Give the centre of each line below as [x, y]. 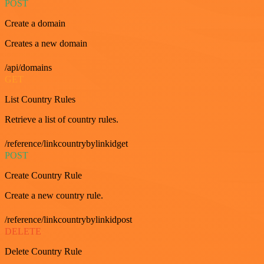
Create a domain [35, 23]
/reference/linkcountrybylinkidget [66, 143]
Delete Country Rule [43, 251]
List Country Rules [40, 99]
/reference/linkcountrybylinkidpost [68, 220]
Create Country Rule [43, 175]
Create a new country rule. [54, 195]
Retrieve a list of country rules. [62, 119]
